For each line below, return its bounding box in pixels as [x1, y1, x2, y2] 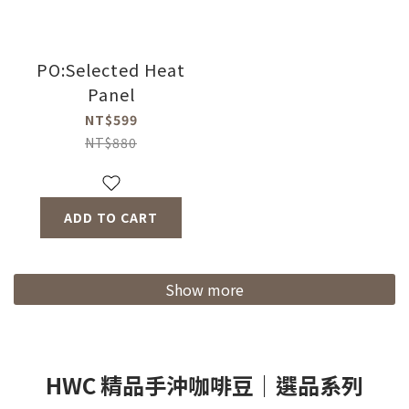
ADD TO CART [64, 207, 158, 226]
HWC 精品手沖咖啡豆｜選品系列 [46, 368, 363, 401]
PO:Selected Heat [37, 57, 185, 81]
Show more [165, 278, 244, 300]
